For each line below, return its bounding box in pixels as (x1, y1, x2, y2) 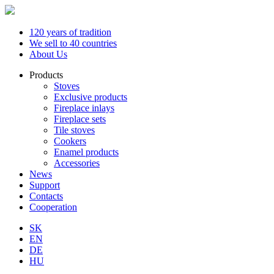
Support (29, 180, 60, 190)
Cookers (54, 136, 86, 146)
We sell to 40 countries (29, 38, 117, 48)
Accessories (54, 158, 100, 168)
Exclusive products (54, 92, 127, 102)
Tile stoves (54, 125, 95, 135)
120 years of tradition (29, 27, 111, 37)
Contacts (29, 191, 63, 201)
